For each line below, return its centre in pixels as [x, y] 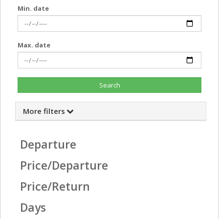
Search [109, 85]
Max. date [34, 45]
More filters [45, 111]
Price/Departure [64, 165]
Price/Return [55, 186]
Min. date [33, 9]
